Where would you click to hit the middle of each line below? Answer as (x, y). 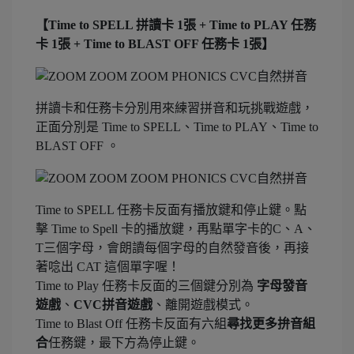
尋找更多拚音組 (271, 324)
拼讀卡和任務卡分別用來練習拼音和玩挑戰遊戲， (175, 107)
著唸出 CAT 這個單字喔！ (108, 267)
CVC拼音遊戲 (113, 305)
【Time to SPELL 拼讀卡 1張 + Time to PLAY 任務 (176, 24)
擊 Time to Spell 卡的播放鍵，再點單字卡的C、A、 (176, 229)
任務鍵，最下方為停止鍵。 (124, 343)
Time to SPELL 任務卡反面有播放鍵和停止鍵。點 (171, 210)
